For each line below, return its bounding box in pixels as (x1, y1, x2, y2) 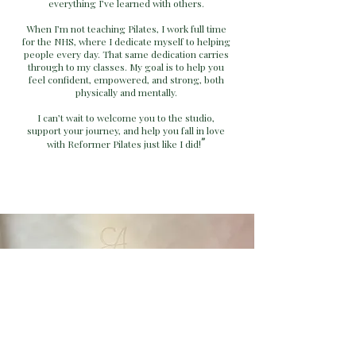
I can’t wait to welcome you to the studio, (37, 111, 215, 125)
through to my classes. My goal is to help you (28, 60, 224, 74)
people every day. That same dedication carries (23, 48, 229, 61)
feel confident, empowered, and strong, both (28, 73, 224, 87)
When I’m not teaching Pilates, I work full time (25, 22, 226, 36)
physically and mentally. (75, 86, 177, 99)
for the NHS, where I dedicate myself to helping (21, 35, 230, 48)
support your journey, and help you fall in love (27, 124, 225, 137)
